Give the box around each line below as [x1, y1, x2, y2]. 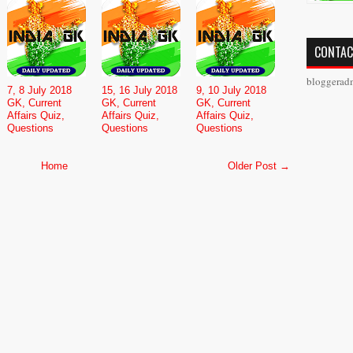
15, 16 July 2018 [102, 84, 177, 96]
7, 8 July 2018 [7, 84, 72, 96]
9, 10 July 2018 [196, 84, 266, 96]
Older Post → [228, 159, 290, 172]
